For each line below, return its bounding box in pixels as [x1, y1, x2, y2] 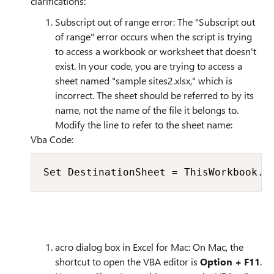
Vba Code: [31, 133, 73, 146]
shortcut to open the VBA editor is [55, 255, 200, 268]
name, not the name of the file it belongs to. [55, 103, 239, 116]
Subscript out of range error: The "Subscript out [55, 15, 255, 28]
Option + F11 [200, 255, 260, 268]
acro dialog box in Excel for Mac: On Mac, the [55, 240, 243, 253]
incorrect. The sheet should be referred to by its [55, 89, 254, 102]
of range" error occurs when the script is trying [55, 30, 252, 43]
